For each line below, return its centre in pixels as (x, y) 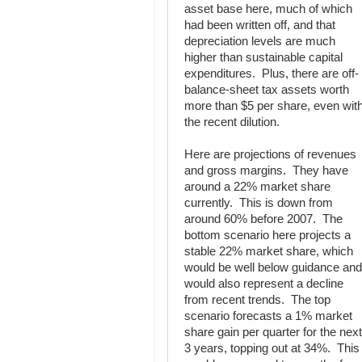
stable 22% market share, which (269, 251)
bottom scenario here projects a (267, 235)
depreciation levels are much (260, 41)
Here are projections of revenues (270, 154)
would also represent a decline (264, 284)
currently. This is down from (259, 203)
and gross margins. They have (266, 170)
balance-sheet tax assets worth (267, 90)
